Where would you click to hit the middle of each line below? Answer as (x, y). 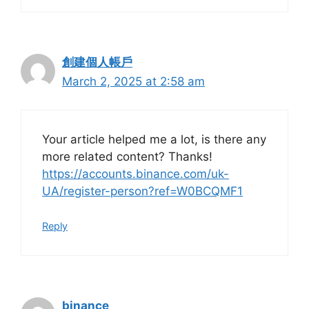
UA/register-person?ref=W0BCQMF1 (142, 191)
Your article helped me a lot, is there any (154, 139)
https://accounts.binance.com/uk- (136, 173)
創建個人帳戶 (97, 62)
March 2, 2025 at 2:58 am (133, 82)
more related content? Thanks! (127, 156)
